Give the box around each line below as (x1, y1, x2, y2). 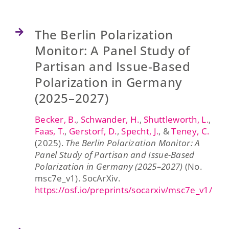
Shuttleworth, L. (144, 113, 209, 125)
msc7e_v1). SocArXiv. (34, 172, 120, 184)
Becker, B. (34, 113, 76, 125)
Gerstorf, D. (69, 125, 117, 137)
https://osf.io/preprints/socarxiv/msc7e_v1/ (34, 184, 212, 196)
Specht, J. (121, 125, 159, 137)
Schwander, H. (80, 113, 140, 125)
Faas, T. (34, 125, 65, 137)
